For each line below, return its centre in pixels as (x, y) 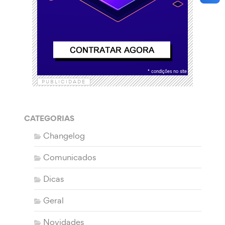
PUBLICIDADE (64, 81)
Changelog (64, 135)
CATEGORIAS (49, 118)
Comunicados (69, 157)
